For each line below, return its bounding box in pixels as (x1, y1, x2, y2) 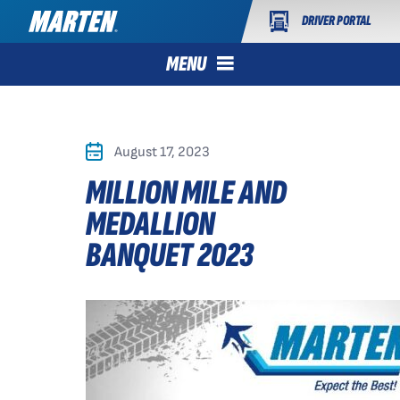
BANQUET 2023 (86, 235, 254, 277)
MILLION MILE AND (86, 172, 287, 214)
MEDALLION (86, 204, 214, 246)
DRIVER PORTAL (302, 12, 371, 30)
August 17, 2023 (114, 144, 210, 161)
